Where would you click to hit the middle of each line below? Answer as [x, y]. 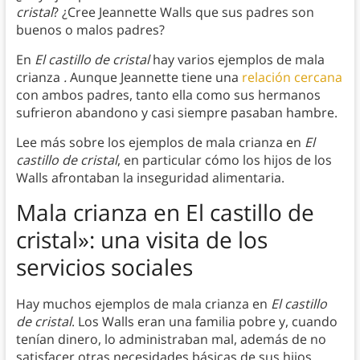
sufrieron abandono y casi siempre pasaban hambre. [176, 113]
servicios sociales [104, 267]
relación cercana [292, 78]
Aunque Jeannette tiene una [154, 78]
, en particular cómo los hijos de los [224, 160]
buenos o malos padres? [90, 30]
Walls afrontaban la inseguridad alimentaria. [150, 178]
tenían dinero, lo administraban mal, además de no [171, 340]
